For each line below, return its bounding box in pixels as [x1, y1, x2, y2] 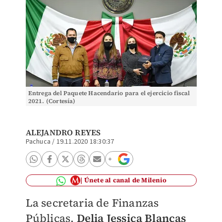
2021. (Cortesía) [28, 97, 76, 105]
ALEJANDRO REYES [25, 127, 101, 138]
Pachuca [25, 137, 51, 147]
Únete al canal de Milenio [84, 176, 166, 184]
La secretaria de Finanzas [25, 195, 159, 210]
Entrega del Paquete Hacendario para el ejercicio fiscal [28, 89, 190, 97]
